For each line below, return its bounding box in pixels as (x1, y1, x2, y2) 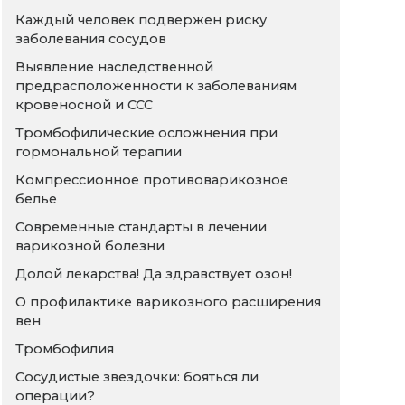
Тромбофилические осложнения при (15, 125, 278, 142)
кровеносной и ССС (15, 97, 154, 114)
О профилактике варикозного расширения (15, 294, 322, 311)
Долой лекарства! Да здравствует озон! (15, 266, 293, 283)
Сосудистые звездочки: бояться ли (15, 369, 259, 386)
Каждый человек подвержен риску (15, 12, 268, 29)
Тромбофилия (15, 341, 115, 358)
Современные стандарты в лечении (15, 219, 268, 236)
